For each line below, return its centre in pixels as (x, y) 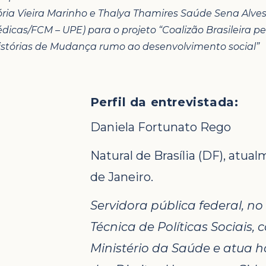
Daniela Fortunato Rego (160, 127)
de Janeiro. (121, 177)
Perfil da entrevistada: (164, 102)
